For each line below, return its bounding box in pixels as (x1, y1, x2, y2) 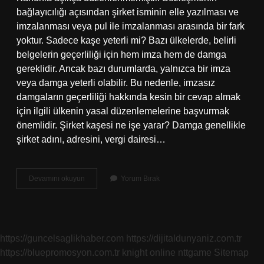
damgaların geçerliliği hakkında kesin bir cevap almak (16, 92, 240, 102)
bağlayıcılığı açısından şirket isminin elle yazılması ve (16, 7, 239, 17)
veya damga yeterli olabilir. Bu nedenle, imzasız (16, 78, 215, 88)
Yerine (84, 206, 105, 214)
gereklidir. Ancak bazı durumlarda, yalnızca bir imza (16, 64, 230, 74)
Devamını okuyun (29, 174, 85, 183)
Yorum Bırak (121, 174, 160, 183)
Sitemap (214, 247, 249, 258)
